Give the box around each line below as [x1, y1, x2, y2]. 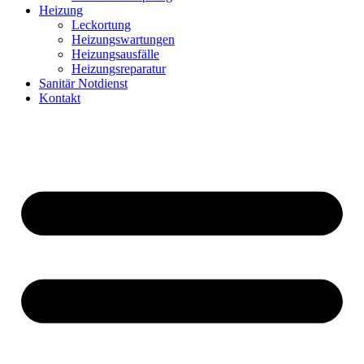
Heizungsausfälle [71, 47, 159, 61]
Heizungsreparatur [71, 62, 166, 76]
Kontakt [39, 91, 80, 105]
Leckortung [71, 18, 131, 32]
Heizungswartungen [71, 32, 175, 46]
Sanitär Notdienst [39, 76, 128, 90]
